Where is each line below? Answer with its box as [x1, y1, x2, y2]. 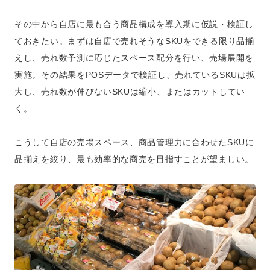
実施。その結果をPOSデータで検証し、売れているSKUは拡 [14, 70, 256, 80]
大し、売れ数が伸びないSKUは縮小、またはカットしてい [14, 87, 245, 96]
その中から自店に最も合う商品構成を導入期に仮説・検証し [14, 19, 254, 29]
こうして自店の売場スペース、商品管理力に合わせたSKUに [14, 137, 254, 147]
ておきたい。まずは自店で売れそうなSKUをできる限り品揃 [14, 36, 254, 46]
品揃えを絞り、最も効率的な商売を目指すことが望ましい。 [14, 154, 254, 164]
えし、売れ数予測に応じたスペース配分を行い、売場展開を [14, 53, 254, 63]
